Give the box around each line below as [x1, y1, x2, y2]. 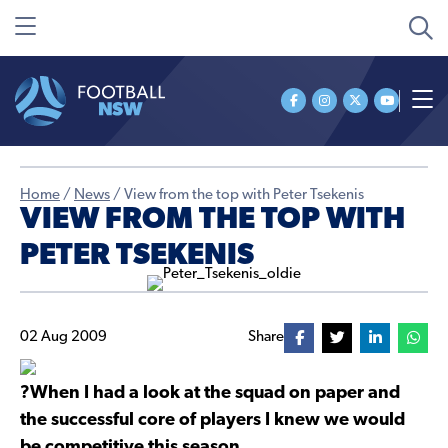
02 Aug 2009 [20, 330, 107, 346]
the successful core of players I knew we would [20, 410, 405, 430]
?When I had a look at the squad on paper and [20, 383, 400, 403]
